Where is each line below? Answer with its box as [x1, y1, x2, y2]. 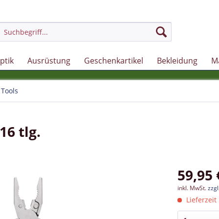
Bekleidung [157, 55, 197, 66]
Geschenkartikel [84, 55, 143, 66]
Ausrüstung [27, 55, 70, 66]
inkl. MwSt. [177, 184, 208, 192]
